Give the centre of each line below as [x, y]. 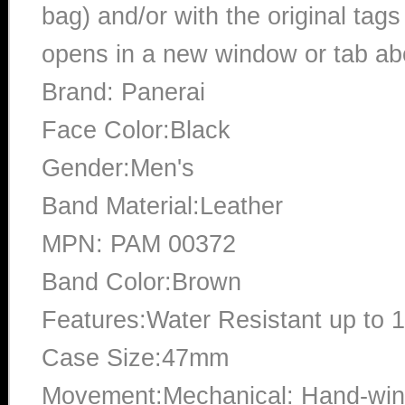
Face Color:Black [136, 130]
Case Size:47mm [135, 358]
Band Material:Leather [162, 206]
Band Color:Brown [141, 282]
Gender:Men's [118, 168]
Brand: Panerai [123, 92]
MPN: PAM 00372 [139, 244]
